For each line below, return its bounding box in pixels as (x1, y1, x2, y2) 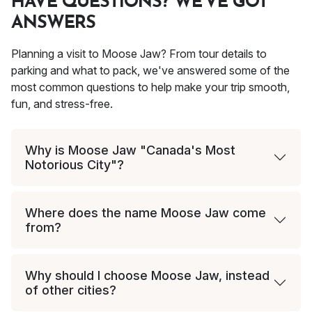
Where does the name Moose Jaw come (25, 205, 266, 221)
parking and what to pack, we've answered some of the (11, 63, 290, 78)
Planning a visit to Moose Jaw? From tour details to (11, 47, 267, 61)
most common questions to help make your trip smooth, (11, 80, 290, 95)
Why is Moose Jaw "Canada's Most (25, 143, 235, 158)
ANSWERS (11, 15, 95, 33)
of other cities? (25, 283, 116, 298)
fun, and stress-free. (11, 97, 113, 111)
